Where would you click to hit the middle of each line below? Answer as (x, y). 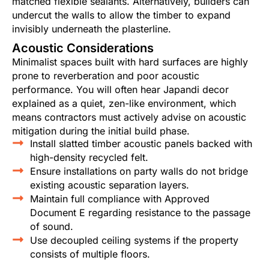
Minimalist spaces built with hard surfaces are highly (130, 62)
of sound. (52, 227)
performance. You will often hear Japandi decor (120, 90)
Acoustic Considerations (83, 48)
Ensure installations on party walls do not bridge (139, 171)
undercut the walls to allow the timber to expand (121, 15)
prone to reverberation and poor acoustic (106, 76)
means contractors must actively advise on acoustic (129, 117)
